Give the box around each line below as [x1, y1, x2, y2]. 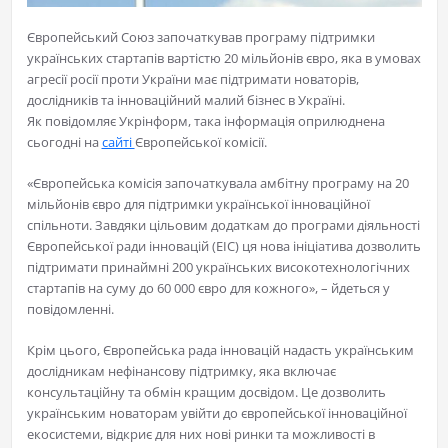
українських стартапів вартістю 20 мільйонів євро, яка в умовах [26, 48, 421, 67]
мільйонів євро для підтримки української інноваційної [26, 194, 370, 213]
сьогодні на [26, 132, 102, 151]
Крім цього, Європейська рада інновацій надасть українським [26, 340, 414, 359]
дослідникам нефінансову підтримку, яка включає [26, 361, 336, 380]
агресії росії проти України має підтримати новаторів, [26, 69, 359, 88]
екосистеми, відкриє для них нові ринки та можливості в [26, 424, 375, 443]
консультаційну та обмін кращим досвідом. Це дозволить [26, 382, 386, 401]
